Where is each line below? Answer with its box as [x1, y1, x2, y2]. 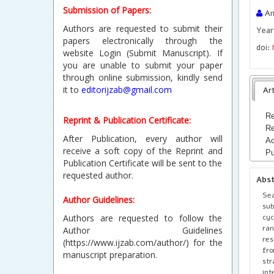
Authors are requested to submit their [63, 23, 223, 34]
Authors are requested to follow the [63, 212, 223, 224]
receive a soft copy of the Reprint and [63, 145, 223, 157]
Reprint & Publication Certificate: [63, 114, 191, 126]
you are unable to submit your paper [63, 59, 223, 71]
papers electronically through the [63, 35, 223, 46]
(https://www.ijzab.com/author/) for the [63, 237, 223, 248]
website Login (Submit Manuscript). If [63, 47, 223, 59]
